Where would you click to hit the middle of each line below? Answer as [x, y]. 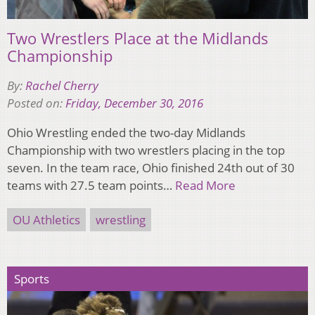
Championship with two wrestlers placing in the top [146, 150]
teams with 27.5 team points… [91, 186]
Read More [205, 186]
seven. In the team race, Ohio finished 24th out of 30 [151, 168]
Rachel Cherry [62, 86]
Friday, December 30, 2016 [134, 103]
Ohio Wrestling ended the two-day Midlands [126, 133]
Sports [32, 279]
